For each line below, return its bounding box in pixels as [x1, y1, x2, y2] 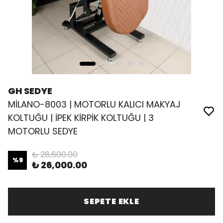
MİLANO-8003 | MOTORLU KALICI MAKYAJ [8, 98, 181, 111]
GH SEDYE [8, 85, 52, 97]
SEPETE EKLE [84, 196, 139, 207]
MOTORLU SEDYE [8, 125, 78, 137]
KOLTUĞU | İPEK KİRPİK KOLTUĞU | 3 [8, 111, 154, 124]
